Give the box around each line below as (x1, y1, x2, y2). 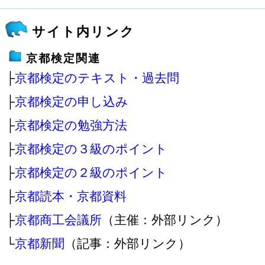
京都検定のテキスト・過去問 (15, 71, 179, 85)
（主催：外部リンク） (102, 213, 228, 227)
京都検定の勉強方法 (15, 118, 127, 132)
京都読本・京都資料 (15, 189, 127, 203)
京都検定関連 (26, 52, 101, 64)
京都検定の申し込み (15, 95, 128, 108)
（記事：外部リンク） (64, 237, 190, 250)
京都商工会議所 (15, 213, 102, 227)
